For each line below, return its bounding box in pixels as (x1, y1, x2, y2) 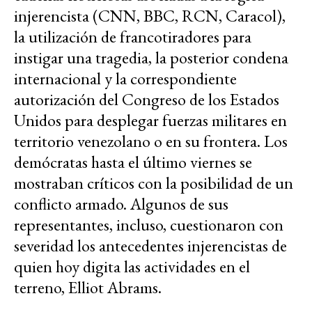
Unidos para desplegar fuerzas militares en (14, 109, 287, 131)
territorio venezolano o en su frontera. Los (14, 130, 288, 152)
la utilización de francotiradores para (14, 25, 251, 47)
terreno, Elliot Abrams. (14, 276, 162, 298)
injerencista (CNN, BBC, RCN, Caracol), (14, 4, 286, 26)
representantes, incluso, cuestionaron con (14, 213, 283, 235)
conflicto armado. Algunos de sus (14, 192, 228, 214)
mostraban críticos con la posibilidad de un (14, 171, 293, 194)
